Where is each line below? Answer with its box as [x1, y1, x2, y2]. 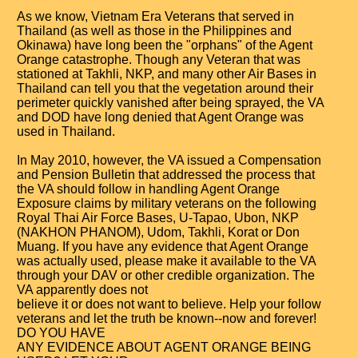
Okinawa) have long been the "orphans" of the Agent [17, 38, 312, 52]
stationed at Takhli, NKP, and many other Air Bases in [17, 67, 316, 81]
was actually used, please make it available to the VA [17, 254, 316, 268]
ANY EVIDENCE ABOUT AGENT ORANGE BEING [17, 340, 311, 354]
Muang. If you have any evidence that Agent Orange [17, 240, 308, 253]
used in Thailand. [17, 125, 115, 138]
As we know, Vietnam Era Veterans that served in [17, 10, 294, 23]
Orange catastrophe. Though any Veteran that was [17, 53, 300, 66]
